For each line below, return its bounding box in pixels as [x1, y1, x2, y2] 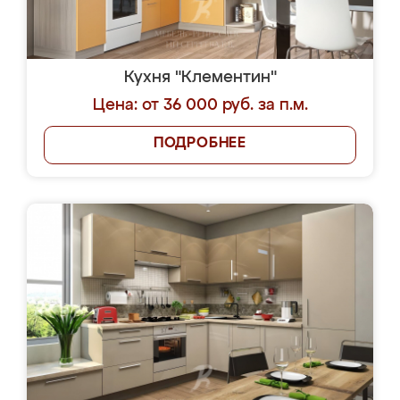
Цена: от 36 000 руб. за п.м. [92, 97, 308, 113]
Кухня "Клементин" [123, 70, 277, 86]
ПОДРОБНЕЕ [153, 137, 247, 151]
